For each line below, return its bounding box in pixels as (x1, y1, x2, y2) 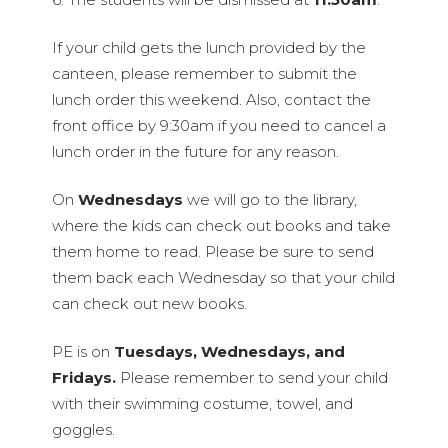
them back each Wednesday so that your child (51, 268, 395, 287)
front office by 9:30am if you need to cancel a (51, 116, 386, 135)
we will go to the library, (182, 190, 357, 209)
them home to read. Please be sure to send (51, 242, 374, 261)
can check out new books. (51, 294, 247, 313)
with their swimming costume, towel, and (51, 394, 353, 413)
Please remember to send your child (115, 368, 388, 387)
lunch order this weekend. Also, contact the (51, 90, 371, 109)
